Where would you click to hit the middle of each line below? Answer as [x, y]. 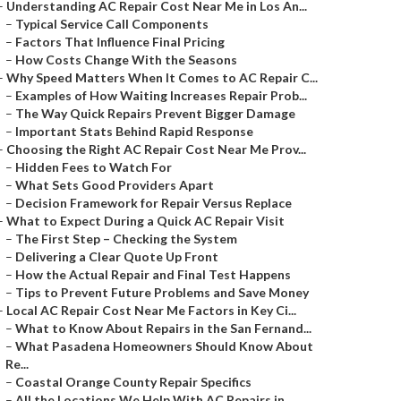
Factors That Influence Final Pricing [120, 42]
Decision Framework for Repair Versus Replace [154, 203]
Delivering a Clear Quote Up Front [117, 256]
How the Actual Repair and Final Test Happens [153, 274]
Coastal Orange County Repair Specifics [133, 382]
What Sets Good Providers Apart [115, 185]
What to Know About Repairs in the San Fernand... [163, 328]
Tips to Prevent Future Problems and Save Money [162, 292]
